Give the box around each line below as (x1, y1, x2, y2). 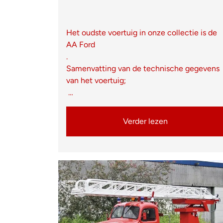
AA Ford (66, 39, 97, 49)
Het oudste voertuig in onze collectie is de (66, 27, 217, 37)
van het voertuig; (66, 75, 126, 85)
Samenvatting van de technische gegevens (66, 63, 220, 73)
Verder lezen (123, 116, 168, 126)
